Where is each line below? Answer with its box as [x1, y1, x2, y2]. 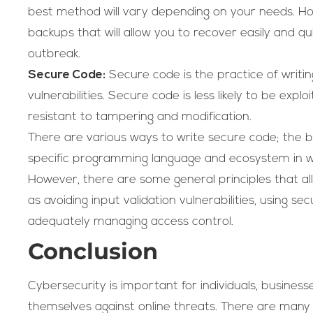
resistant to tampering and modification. [28, 110, 252, 123]
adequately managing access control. [28, 215, 233, 228]
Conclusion [28, 237, 158, 265]
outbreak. [28, 48, 84, 60]
